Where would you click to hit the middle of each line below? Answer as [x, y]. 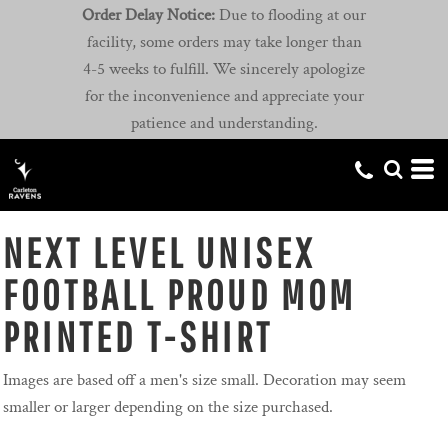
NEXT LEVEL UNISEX [159, 252]
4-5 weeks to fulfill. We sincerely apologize [224, 69]
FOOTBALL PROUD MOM [180, 294]
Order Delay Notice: [148, 15]
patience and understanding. [224, 123]
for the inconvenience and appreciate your [224, 96]
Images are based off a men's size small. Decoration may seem [204, 380]
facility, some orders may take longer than [224, 42]
